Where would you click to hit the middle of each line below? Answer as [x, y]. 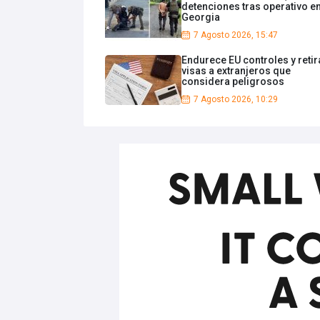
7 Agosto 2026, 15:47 [236, 35]
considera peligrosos [233, 81]
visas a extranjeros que [236, 70]
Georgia [201, 17]
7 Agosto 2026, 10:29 [236, 99]
